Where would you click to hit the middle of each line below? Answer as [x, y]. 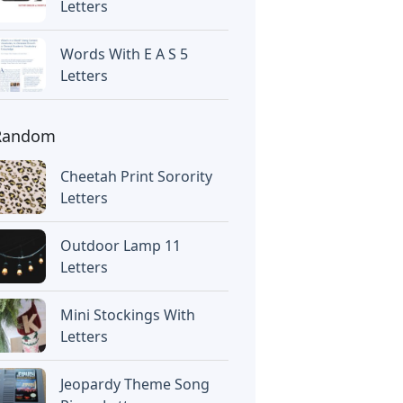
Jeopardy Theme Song [135, 384]
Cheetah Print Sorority [137, 176]
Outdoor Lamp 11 [121, 246]
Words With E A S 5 [125, 54]
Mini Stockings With [128, 315]
